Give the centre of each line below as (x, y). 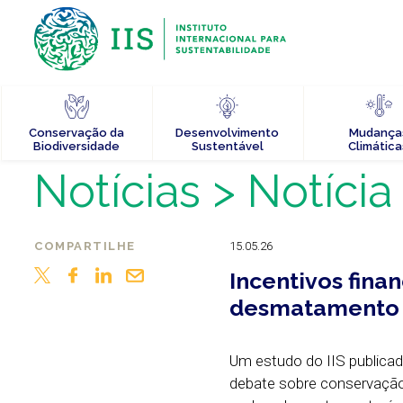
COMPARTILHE (85, 246)
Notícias (117, 191)
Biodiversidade (76, 147)
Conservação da (76, 133)
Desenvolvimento (227, 133)
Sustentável (227, 147)
